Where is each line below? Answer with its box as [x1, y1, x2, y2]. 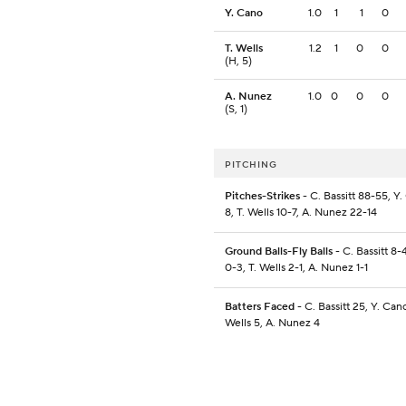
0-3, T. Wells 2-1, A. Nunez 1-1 [225, 261, 368, 275]
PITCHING [225, 159, 277, 171]
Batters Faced [225, 300, 295, 314]
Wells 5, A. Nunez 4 [225, 316, 320, 331]
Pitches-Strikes [225, 189, 300, 204]
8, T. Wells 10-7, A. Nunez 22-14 [225, 206, 377, 220]
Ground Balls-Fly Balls [225, 245, 333, 259]
